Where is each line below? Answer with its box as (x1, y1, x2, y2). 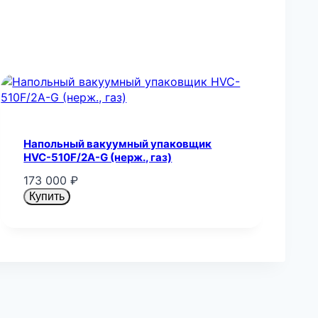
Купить (29, 190, 65, 203)
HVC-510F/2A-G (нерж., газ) (23, 150, 172, 164)
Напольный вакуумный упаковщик (23, 136, 212, 150)
